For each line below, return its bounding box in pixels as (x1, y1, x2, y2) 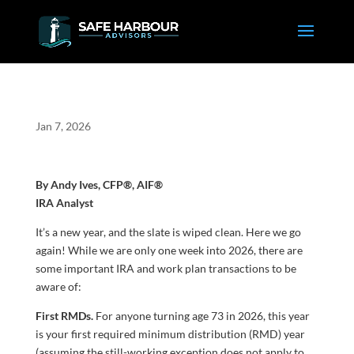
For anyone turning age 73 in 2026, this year (92, 309, 310, 322)
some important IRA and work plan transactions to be (35, 262, 296, 275)
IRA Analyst (35, 196, 93, 209)
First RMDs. (35, 309, 93, 322)
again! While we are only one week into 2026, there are (35, 243, 303, 257)
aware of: (35, 280, 81, 293)
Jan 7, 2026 (35, 119, 91, 133)
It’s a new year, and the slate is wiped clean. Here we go (35, 225, 301, 239)
